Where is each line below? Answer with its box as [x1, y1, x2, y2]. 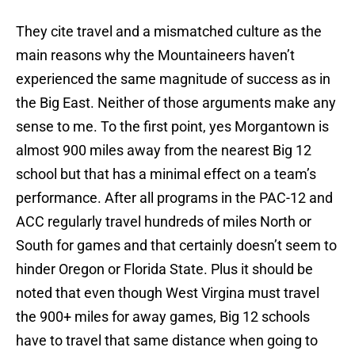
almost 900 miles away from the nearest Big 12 [16, 142, 311, 159]
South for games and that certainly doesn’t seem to [16, 237, 337, 254]
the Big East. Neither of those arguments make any [16, 94, 336, 112]
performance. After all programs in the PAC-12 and [16, 189, 333, 207]
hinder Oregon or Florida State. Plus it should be [16, 261, 313, 278]
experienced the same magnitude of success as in [16, 71, 330, 88]
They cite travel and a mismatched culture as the [16, 23, 322, 40]
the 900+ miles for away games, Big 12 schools [16, 308, 310, 326]
